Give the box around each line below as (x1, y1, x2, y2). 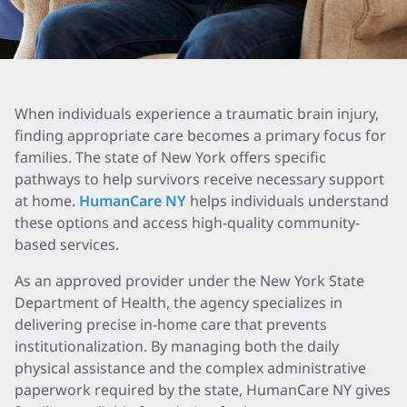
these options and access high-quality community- (15, 213, 360, 233)
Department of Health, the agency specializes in (15, 293, 342, 313)
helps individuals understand (186, 191, 389, 211)
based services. (15, 234, 119, 254)
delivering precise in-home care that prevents (15, 314, 327, 334)
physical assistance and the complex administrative (15, 358, 366, 378)
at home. (15, 191, 79, 211)
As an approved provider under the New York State (15, 271, 364, 291)
